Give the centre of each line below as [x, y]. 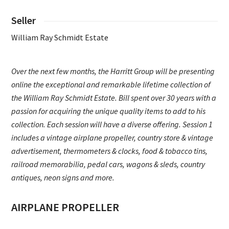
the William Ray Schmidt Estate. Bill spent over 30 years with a [114, 98]
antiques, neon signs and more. [63, 178]
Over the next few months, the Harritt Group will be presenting [113, 71]
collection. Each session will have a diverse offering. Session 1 [112, 124]
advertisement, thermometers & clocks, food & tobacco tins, [110, 151]
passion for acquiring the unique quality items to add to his [109, 111]
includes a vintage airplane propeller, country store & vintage [112, 138]
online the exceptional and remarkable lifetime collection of [111, 85]
